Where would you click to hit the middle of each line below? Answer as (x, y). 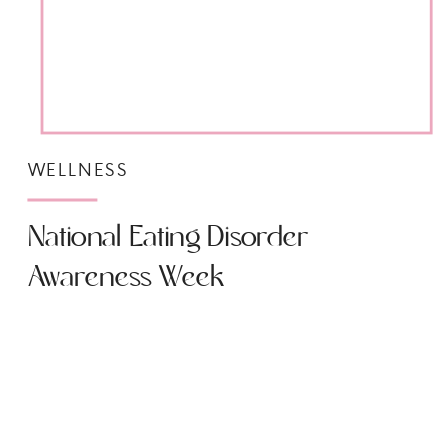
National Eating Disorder (168, 238)
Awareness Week (126, 277)
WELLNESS (78, 169)
